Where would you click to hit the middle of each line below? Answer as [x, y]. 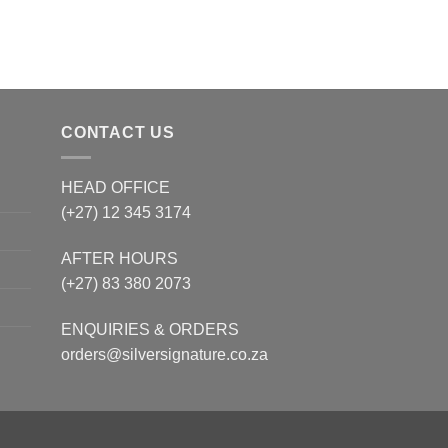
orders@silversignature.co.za [164, 354]
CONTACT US [118, 133]
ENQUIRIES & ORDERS [150, 329]
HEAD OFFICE [115, 187]
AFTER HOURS [119, 258]
